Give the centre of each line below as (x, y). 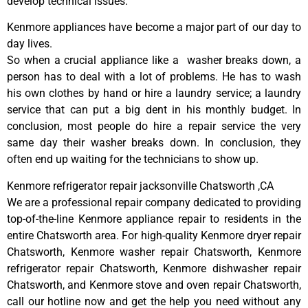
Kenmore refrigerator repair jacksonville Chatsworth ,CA (140, 186)
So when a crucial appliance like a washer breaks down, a (154, 60)
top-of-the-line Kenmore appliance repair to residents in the (154, 219)
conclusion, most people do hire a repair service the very (154, 126)
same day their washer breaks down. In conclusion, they (154, 143)
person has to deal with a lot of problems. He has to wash (154, 77)
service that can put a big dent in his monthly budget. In (154, 110)
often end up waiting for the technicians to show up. (133, 159)
